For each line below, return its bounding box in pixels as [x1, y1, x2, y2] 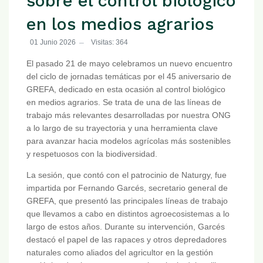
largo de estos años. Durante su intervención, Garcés [26, 222, 225, 232]
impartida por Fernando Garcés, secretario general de [26, 183, 228, 193]
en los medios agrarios [26, 14, 214, 35]
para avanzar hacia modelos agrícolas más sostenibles [26, 136, 231, 146]
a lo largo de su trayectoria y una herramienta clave [26, 123, 218, 133]
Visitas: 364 [91, 38, 128, 46]
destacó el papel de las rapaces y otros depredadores [26, 235, 227, 245]
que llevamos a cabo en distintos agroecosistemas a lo [26, 209, 230, 219]
